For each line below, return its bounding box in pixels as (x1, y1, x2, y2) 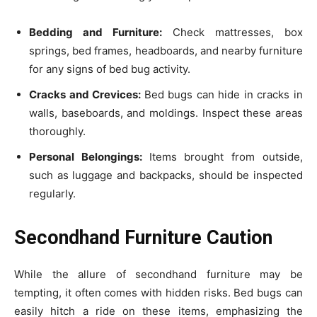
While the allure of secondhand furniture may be (14, 267, 303, 282)
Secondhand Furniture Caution (14, 226, 272, 250)
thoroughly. (29, 125, 86, 139)
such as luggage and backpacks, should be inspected (29, 168, 303, 183)
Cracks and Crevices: (29, 88, 144, 102)
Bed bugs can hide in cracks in (144, 88, 304, 102)
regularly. (29, 187, 76, 201)
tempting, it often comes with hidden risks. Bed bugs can (14, 286, 303, 300)
